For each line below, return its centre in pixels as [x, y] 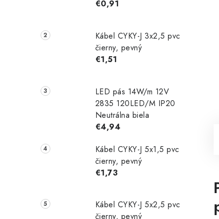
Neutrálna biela [122, 115]
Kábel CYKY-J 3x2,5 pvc [138, 36]
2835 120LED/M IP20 [135, 103]
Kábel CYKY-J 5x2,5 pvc [138, 205]
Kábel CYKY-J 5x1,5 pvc [137, 149]
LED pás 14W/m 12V [132, 91]
